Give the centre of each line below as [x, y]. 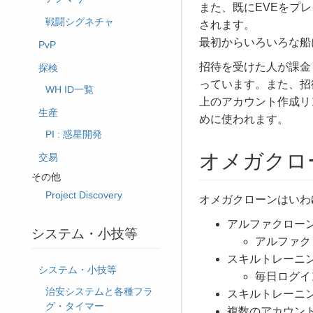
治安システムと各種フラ [99, 292]
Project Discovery [84, 195]
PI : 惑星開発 [74, 134]
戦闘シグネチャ [80, 22]
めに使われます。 [244, 119]
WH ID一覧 [70, 90]
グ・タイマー [75, 306]
